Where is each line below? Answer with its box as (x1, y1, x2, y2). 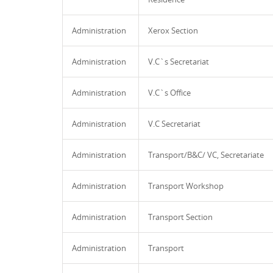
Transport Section (148, 211, 213, 222)
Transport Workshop (148, 180, 224, 191)
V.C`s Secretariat (148, 56, 209, 67)
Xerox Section (148, 25, 198, 36)
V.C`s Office (148, 87, 191, 98)
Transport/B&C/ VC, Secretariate (148, 149, 264, 160)
